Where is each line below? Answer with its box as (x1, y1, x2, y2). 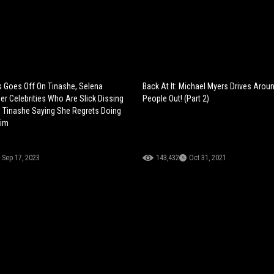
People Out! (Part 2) (143, 94, 210, 104)
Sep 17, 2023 (1, 154, 40, 163)
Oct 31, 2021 (189, 154, 227, 163)
